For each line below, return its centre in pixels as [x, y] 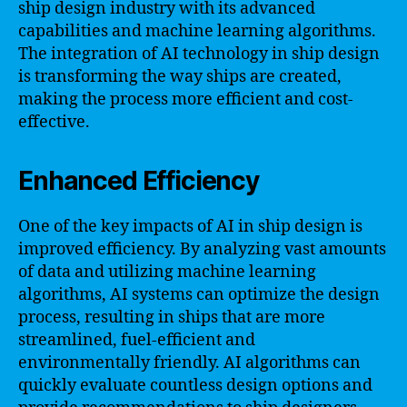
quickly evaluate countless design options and [195, 385]
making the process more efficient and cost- [186, 99]
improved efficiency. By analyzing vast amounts [202, 249]
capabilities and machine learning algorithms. [197, 31]
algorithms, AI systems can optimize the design [199, 294]
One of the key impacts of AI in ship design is [190, 226]
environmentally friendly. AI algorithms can [189, 362]
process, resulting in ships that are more [172, 317]
